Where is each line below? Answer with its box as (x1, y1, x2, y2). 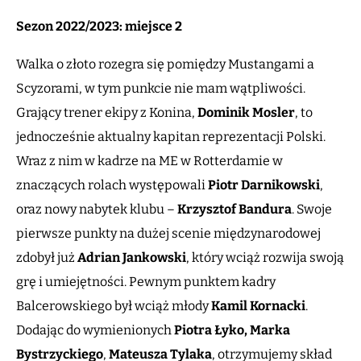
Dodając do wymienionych (16, 322, 174, 338)
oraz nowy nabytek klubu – (16, 201, 177, 218)
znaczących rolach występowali (16, 177, 208, 193)
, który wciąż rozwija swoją (186, 250, 344, 266)
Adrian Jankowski (77, 250, 186, 266)
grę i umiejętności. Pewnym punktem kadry (16, 274, 276, 290)
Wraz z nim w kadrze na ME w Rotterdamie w (16, 153, 283, 169)
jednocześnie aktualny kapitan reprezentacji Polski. (16, 129, 326, 145)
